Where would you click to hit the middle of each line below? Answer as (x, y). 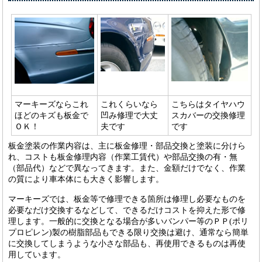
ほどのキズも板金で (51, 116)
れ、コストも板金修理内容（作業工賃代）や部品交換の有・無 (123, 157)
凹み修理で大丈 (129, 116)
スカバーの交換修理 (208, 116)
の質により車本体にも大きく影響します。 (86, 179)
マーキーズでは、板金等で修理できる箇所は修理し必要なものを (127, 199)
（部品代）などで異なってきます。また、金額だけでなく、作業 (127, 168)
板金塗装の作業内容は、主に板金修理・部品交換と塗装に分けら (127, 146)
